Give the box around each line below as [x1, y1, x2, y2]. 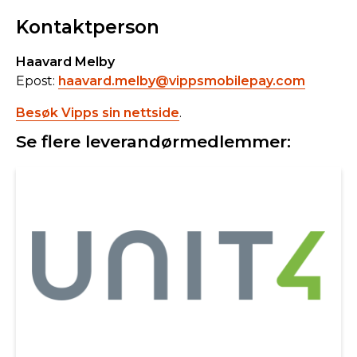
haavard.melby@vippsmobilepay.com [58, 73, 305, 88]
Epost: [16, 73, 58, 88]
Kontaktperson [16, 15, 159, 38]
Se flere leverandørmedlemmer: [16, 131, 291, 151]
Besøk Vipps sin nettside [16, 104, 179, 120]
